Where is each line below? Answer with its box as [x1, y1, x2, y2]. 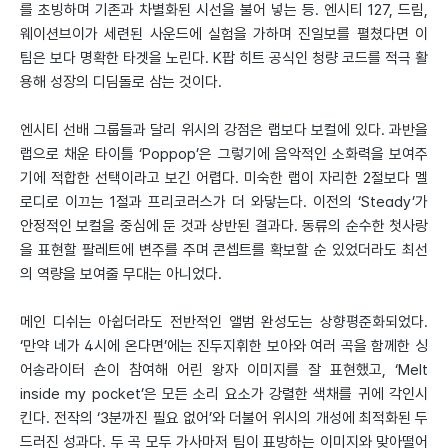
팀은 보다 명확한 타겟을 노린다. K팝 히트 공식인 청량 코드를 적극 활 [20, 49, 428, 67]
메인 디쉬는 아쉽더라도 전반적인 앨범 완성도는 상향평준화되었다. [20, 313, 428, 331]
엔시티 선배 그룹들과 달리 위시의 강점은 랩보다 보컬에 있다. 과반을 [20, 121, 428, 139]
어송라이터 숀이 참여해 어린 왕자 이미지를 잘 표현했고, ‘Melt [20, 361, 428, 379]
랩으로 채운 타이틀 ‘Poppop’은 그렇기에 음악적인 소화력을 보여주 [20, 145, 428, 163]
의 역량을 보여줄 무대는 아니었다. [20, 265, 222, 283]
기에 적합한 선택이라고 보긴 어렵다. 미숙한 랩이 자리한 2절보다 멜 [20, 169, 428, 187]
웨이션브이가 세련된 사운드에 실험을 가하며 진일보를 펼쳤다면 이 [20, 25, 428, 43]
